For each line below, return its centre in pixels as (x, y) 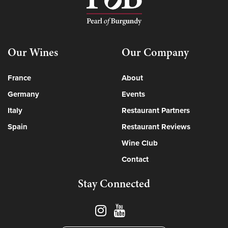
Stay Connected (114, 183)
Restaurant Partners (156, 110)
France (19, 78)
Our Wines (33, 52)
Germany (23, 94)
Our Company (155, 52)
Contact (135, 159)
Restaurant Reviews (156, 126)
